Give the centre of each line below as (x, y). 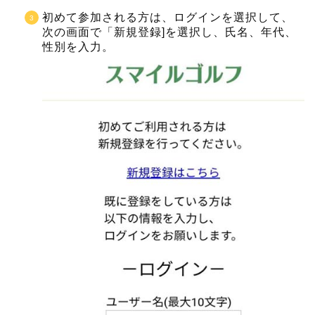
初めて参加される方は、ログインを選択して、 (168, 17)
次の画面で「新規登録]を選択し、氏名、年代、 (169, 32)
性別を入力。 (78, 46)
